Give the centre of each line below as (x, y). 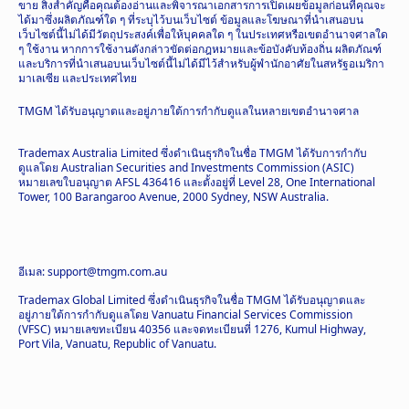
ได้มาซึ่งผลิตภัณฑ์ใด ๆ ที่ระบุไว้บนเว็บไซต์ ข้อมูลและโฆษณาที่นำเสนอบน (191, 19)
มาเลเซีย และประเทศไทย (78, 78)
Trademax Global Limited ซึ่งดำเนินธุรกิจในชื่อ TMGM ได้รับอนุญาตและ (192, 299)
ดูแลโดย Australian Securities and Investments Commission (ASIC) (186, 167)
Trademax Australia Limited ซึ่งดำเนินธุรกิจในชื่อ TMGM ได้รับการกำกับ (193, 152)
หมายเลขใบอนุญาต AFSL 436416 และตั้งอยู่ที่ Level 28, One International (197, 182)
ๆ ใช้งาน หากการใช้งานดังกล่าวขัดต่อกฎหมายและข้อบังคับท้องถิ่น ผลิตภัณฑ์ (200, 48)
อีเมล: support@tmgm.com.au (93, 271)
